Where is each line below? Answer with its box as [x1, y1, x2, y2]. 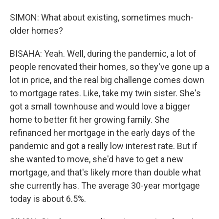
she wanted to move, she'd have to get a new [10, 154, 183, 164]
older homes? [10, 25, 63, 36]
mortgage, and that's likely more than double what [10, 167, 201, 177]
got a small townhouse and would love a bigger [10, 101, 190, 111]
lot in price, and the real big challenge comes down [10, 75, 204, 85]
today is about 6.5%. [10, 194, 86, 204]
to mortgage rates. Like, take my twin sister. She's [10, 88, 201, 98]
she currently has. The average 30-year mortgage [10, 180, 200, 191]
